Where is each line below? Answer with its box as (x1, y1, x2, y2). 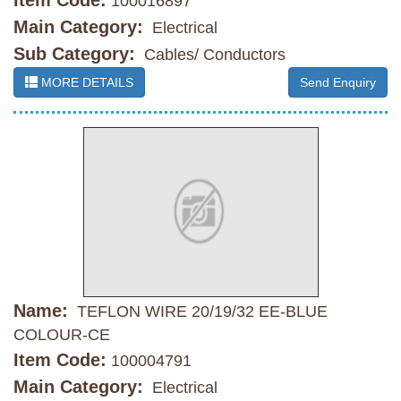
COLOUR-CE (13, 326, 110, 345)
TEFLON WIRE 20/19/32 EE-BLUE (73, 303, 328, 321)
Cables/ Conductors (140, 46, 286, 64)
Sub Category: (13, 44, 135, 64)
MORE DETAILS (38, 75, 133, 90)
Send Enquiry (300, 75, 376, 90)
